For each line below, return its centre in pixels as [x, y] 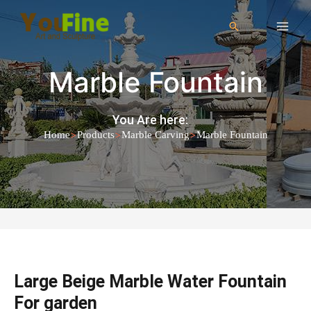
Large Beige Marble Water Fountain [150, 281]
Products [95, 135]
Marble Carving [155, 135]
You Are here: [150, 120]
